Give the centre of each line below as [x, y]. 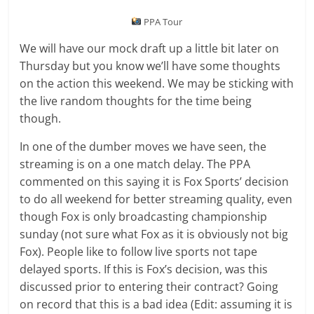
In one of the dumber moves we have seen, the [143, 146]
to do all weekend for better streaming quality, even [156, 199]
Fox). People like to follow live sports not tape [139, 251]
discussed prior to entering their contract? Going [149, 286]
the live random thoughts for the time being [136, 101]
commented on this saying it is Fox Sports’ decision [155, 181]
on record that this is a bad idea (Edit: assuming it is [156, 304]
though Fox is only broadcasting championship [144, 216]
